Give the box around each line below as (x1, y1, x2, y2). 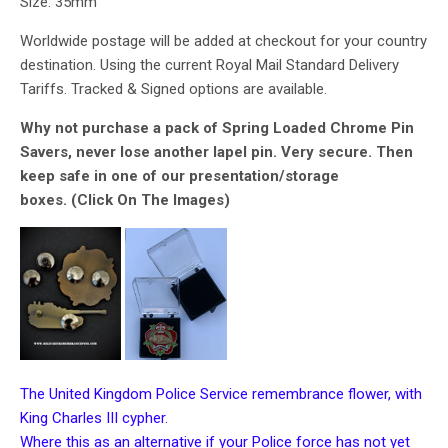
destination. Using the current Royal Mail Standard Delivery (20, 56, 399, 75)
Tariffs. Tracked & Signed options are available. (20, 80, 327, 99)
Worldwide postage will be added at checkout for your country (20, 32, 427, 51)
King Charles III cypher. (20, 409, 168, 428)
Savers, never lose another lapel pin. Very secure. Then (20, 143, 413, 162)
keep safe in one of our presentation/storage (20, 167, 343, 186)
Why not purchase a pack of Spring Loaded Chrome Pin (20, 119, 414, 138)
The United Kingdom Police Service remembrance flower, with (20, 385, 422, 404)
